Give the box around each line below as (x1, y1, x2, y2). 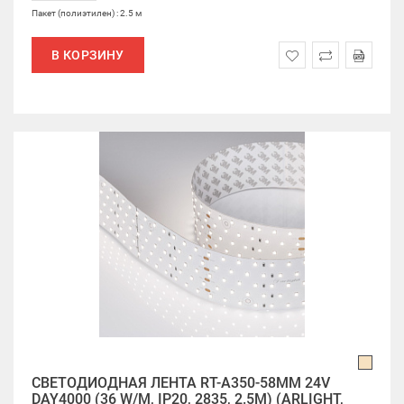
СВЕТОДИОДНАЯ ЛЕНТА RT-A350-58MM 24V (32, 374, 330, 391)
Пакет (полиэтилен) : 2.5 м (32, 8, 142, 18)
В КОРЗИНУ (51, 48, 124, 62)
